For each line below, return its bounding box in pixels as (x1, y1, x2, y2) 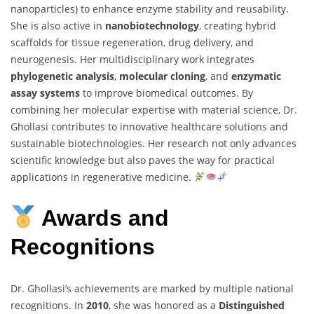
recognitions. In (11, 298, 86, 312)
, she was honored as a (109, 298, 219, 312)
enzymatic (231, 69, 281, 83)
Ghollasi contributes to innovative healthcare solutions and (11, 119, 288, 133)
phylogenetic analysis (11, 69, 114, 83)
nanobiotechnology (105, 18, 199, 32)
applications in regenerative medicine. (11, 170, 194, 184)
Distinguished (219, 298, 285, 312)
